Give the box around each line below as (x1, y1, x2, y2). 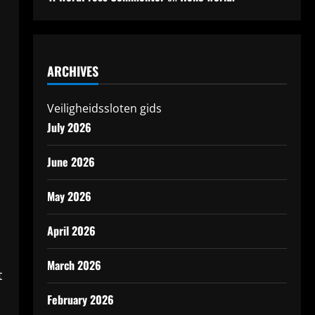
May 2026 (46, 188, 91, 205)
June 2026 (46, 153, 95, 170)
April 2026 (46, 222, 96, 239)
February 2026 (46, 291, 114, 308)
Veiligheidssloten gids (46, 101, 162, 116)
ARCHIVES (46, 62, 98, 80)
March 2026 (46, 257, 101, 274)
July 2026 (46, 119, 91, 136)
